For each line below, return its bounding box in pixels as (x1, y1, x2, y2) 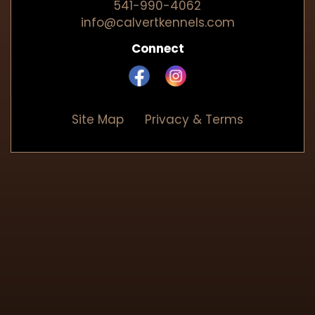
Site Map (72, 110, 124, 128)
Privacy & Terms (145, 110, 243, 128)
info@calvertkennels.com (80, 13, 235, 31)
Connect (131, 39, 184, 57)
